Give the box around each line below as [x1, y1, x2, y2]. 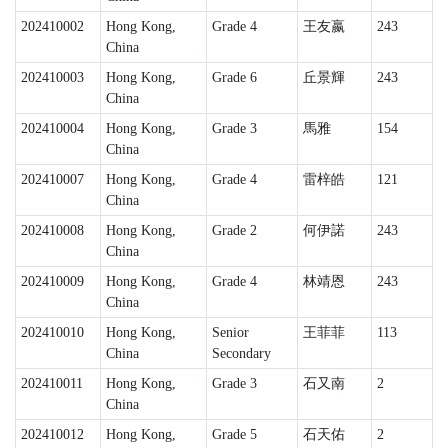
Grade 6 [211, 70, 257, 85]
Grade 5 [211, 427, 257, 442]
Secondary [211, 346, 271, 361]
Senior [211, 325, 249, 340]
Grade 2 [211, 223, 257, 238]
